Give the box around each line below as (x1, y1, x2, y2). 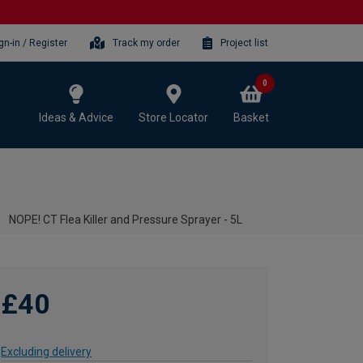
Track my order (113, 36, 181, 49)
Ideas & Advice (39, 110, 113, 124)
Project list (220, 36, 268, 49)
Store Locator (139, 110, 208, 124)
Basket (233, 110, 269, 124)
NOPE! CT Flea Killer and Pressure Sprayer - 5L (9, 213, 242, 226)
